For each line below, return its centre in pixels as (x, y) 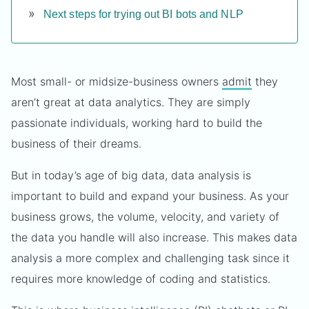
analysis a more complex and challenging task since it (150, 258)
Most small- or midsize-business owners (117, 81)
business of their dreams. (76, 143)
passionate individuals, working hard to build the (137, 123)
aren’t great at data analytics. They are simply (131, 102)
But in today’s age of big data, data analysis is (131, 175)
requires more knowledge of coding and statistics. (141, 279)
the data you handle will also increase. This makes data (154, 237)
